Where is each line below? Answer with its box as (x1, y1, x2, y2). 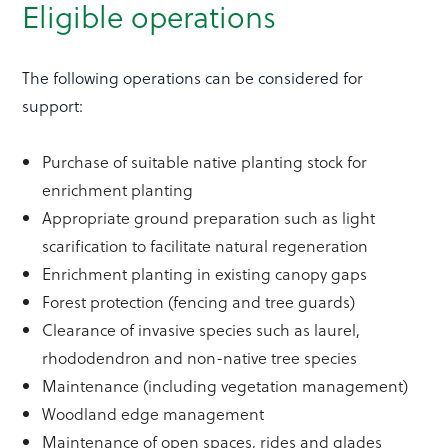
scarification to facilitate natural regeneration (42, 234, 369, 258)
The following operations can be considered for (22, 66, 364, 90)
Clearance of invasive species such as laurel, (42, 318, 361, 342)
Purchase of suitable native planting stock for (42, 150, 368, 174)
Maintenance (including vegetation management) (42, 374, 409, 398)
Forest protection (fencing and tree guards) (42, 290, 356, 314)
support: (22, 94, 84, 118)
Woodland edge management (42, 402, 265, 426)
